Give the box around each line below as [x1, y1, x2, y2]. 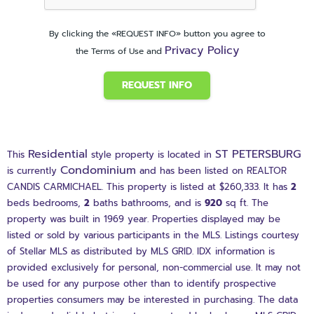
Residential [28, 146, 88, 163]
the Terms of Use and [75, 45, 165, 58]
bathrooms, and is [118, 196, 205, 210]
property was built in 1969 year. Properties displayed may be [7, 212, 280, 226]
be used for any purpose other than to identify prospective [7, 277, 276, 291]
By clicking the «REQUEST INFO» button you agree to [48, 27, 266, 41]
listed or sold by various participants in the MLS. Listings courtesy [7, 228, 299, 243]
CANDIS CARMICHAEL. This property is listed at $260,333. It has [7, 180, 291, 194]
